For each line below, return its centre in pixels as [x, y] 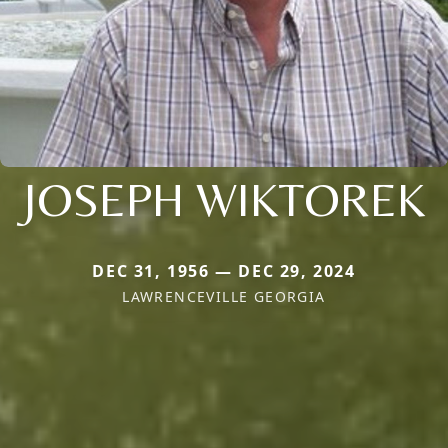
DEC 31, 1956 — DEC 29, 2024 [224, 271]
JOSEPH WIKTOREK [224, 199]
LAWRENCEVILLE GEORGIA [224, 297]
